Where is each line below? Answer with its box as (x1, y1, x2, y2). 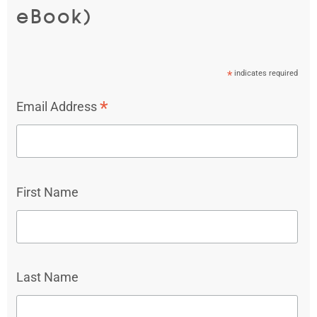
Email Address (16, 99, 100, 115)
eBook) (16, 3, 93, 30)
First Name (16, 184, 79, 200)
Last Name (16, 270, 79, 285)
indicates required (232, 69, 299, 79)
